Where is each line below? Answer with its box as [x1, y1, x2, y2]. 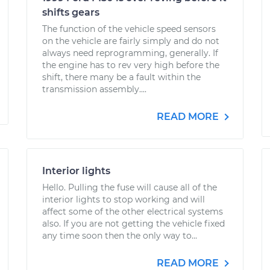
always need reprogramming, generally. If [42, 48, 218, 58]
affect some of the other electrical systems [42, 206, 223, 217]
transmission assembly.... [42, 84, 146, 95]
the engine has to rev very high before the [42, 60, 219, 71]
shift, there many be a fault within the [42, 72, 201, 83]
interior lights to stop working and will [42, 194, 205, 205]
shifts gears [42, 7, 99, 18]
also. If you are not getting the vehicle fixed [42, 218, 225, 229]
